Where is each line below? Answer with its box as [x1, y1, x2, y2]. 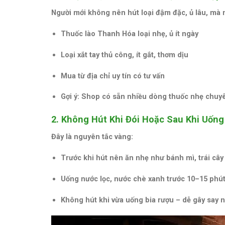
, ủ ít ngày [165, 29, 198, 38]
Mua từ [60, 71, 87, 80]
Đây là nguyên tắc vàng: [51, 132, 133, 142]
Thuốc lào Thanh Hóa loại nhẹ [60, 29, 165, 38]
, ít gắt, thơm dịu [132, 50, 188, 59]
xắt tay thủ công [77, 50, 132, 59]
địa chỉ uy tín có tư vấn [86, 71, 165, 80]
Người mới [51, 8, 88, 17]
